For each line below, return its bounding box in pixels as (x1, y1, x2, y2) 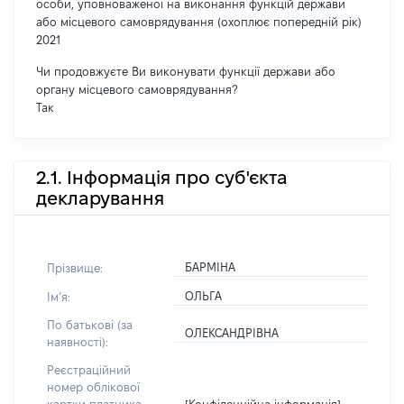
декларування (36, 188, 164, 208)
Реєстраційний (47, 363, 131, 376)
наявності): (47, 335, 108, 348)
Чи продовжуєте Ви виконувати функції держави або (36, 65, 335, 78)
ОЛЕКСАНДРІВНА (185, 326, 280, 339)
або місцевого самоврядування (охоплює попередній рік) (36, 15, 362, 28)
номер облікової (47, 381, 140, 393)
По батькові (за (47, 318, 133, 331)
